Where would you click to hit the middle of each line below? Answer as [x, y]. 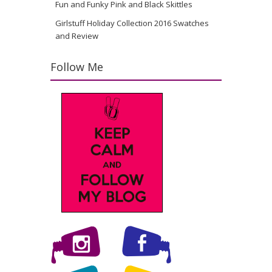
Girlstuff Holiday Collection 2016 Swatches [132, 23]
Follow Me [77, 66]
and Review [77, 36]
